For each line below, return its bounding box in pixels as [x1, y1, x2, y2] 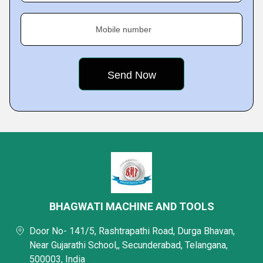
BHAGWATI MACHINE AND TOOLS [49, 200, 214, 213]
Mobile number [96, 25, 151, 34]
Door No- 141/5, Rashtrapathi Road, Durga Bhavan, [29, 225, 235, 237]
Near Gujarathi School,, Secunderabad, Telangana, [29, 240, 228, 251]
